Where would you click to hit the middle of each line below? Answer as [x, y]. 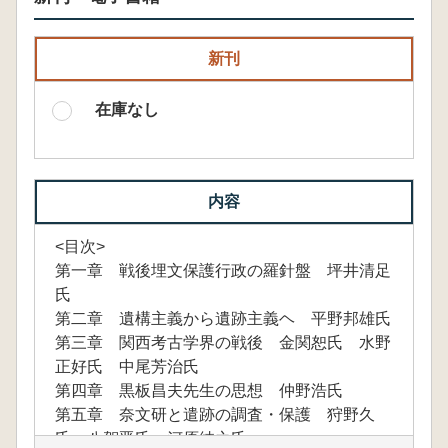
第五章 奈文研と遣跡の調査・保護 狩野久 [215, 414]
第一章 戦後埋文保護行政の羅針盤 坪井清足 [223, 270]
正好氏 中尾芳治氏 [127, 366]
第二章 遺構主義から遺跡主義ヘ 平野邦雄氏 [223, 318]
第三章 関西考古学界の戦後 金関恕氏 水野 [223, 342]
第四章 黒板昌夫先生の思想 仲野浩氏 [199, 390]
